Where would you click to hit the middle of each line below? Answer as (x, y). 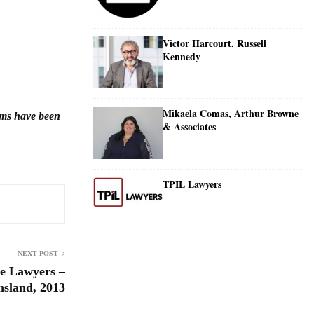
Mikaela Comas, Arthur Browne (231, 114)
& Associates (189, 127)
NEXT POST (38, 253)
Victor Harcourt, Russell (214, 43)
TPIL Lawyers (192, 184)
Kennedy (182, 57)
